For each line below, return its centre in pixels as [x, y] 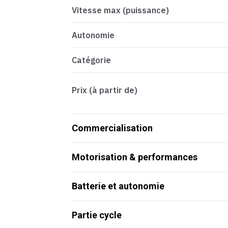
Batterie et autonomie [118, 186]
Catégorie [91, 60]
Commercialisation [112, 128]
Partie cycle [97, 215]
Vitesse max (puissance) [120, 10]
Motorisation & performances [135, 157]
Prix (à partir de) [105, 90]
